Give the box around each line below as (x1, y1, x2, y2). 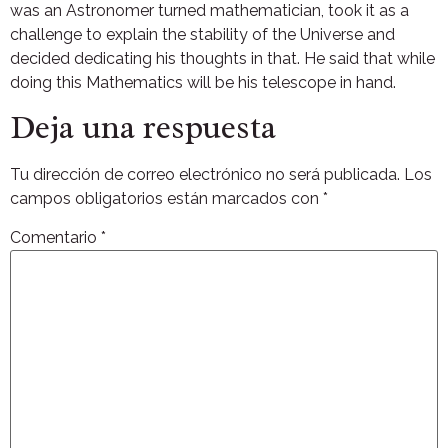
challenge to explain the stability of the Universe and (10, 24, 395, 44)
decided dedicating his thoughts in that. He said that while (10, 48, 435, 68)
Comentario (10, 228, 101, 248)
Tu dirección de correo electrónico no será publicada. (10, 165, 400, 185)
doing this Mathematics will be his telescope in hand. (10, 72, 396, 92)
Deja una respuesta (10, 107, 276, 149)
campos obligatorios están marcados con (10, 189, 323, 209)
